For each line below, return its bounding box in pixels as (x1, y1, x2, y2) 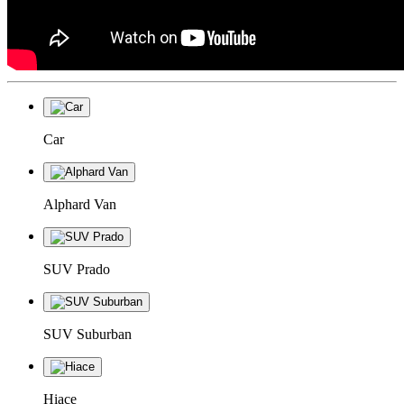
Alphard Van (43, 196, 116, 212)
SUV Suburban (43, 326, 132, 342)
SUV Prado (43, 261, 110, 277)
